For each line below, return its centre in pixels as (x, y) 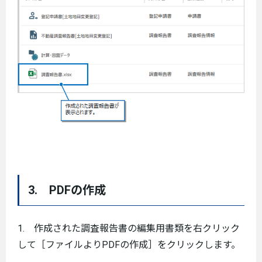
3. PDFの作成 (67, 190)
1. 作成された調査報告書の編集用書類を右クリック (129, 229)
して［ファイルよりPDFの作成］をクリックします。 (129, 245)
